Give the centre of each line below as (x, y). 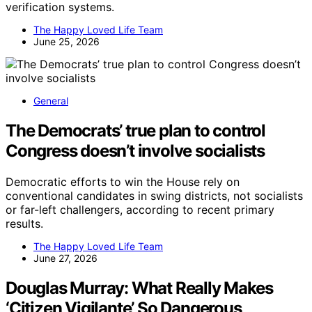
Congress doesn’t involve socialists (135, 151)
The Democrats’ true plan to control (135, 131)
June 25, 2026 (67, 42)
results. (24, 224)
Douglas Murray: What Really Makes (139, 288)
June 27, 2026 (65, 258)
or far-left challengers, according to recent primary (140, 210)
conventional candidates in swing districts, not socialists (154, 196)
